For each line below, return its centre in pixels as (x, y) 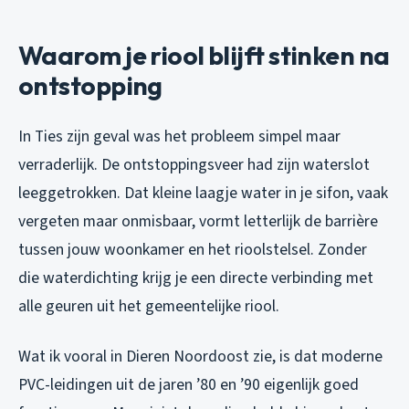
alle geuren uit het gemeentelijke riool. (149, 307)
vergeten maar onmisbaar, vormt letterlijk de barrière (198, 222)
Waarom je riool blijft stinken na (204, 56)
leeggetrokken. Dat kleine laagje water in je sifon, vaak (203, 194)
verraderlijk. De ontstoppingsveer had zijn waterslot (194, 165)
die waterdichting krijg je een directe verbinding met (196, 278)
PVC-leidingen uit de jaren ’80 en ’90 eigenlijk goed (189, 385)
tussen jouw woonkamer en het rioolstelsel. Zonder (193, 250)
